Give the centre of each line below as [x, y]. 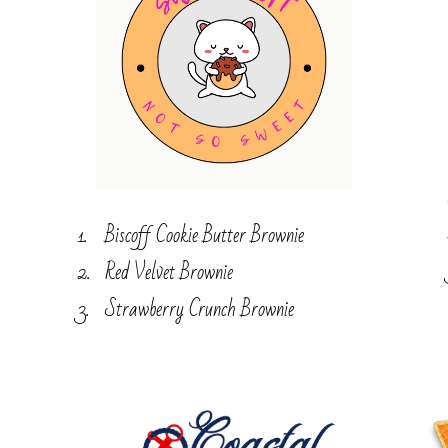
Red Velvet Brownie [168, 272]
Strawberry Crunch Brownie [199, 309]
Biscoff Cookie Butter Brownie [204, 235]
